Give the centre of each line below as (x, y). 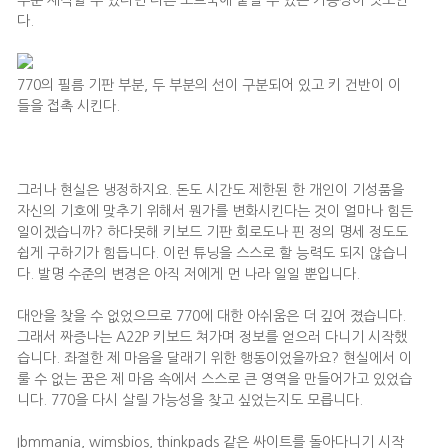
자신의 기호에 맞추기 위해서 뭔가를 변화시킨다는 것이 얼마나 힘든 (215, 211)
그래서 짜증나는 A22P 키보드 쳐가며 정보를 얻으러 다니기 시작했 (212, 337)
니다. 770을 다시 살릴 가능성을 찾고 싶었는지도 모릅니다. (190, 400)
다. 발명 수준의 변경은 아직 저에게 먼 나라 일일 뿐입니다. (188, 274)
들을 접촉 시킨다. (68, 106)
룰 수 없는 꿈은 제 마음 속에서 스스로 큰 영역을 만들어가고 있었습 (214, 379)
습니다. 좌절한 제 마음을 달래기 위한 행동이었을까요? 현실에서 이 (214, 358)
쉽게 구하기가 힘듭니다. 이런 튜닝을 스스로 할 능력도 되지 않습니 (212, 253)
